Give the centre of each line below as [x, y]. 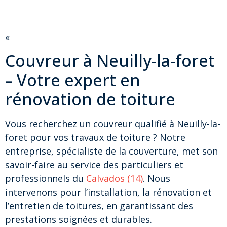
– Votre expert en [73, 80]
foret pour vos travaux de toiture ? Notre [95, 138]
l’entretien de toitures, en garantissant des [99, 206]
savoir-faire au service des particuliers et [94, 165]
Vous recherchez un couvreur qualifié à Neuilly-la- [113, 124]
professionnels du [46, 179]
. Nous [157, 179]
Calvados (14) [115, 179]
